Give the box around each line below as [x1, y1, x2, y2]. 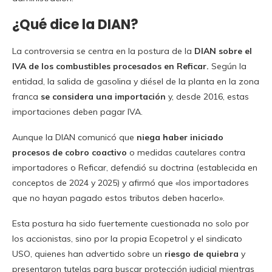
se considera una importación [41, 90, 166, 102]
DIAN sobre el [194, 45, 252, 56]
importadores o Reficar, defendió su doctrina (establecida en [12, 161, 257, 173]
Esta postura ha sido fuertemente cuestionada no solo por [12, 217, 249, 229]
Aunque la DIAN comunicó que [12, 131, 137, 143]
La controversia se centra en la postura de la [12, 45, 194, 56]
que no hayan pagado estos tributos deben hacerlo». [12, 192, 225, 203]
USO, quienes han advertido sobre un [12, 248, 165, 259]
